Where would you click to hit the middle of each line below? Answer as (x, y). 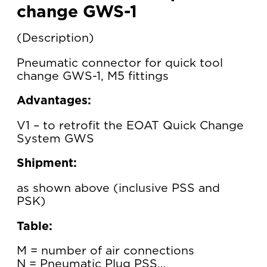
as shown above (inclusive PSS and (118, 189)
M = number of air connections (105, 251)
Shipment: (47, 164)
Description (55, 38)
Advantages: (54, 101)
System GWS (55, 139)
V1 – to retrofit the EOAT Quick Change (130, 125)
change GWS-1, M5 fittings (93, 76)
